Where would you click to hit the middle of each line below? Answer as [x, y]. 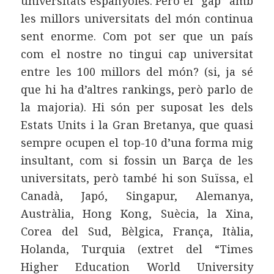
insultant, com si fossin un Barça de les [137, 160]
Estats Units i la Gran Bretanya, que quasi [137, 124]
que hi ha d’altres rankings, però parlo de [137, 89]
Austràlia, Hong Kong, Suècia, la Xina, [137, 213]
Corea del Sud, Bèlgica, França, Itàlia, [137, 231]
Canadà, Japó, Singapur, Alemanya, [137, 195]
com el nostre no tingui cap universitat [137, 54]
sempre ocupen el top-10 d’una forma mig [137, 142]
